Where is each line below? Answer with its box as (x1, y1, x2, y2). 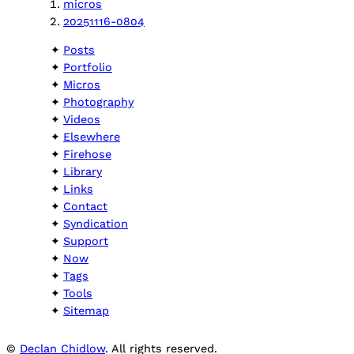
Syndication (63, 217, 128, 231)
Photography (63, 96, 134, 109)
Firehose (63, 148, 111, 161)
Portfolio (63, 61, 112, 74)
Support (63, 235, 108, 248)
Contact (63, 200, 107, 213)
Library (63, 165, 102, 179)
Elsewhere (63, 130, 120, 144)
